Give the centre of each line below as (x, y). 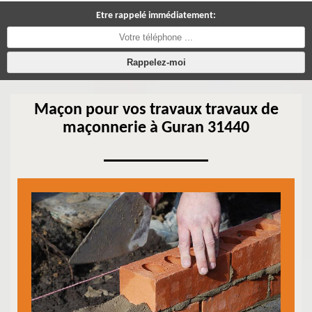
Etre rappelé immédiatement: (156, 16)
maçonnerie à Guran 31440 (156, 128)
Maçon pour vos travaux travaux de (156, 110)
